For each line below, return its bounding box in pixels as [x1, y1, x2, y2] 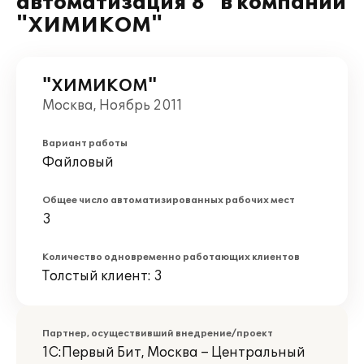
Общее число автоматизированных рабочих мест [42, 195, 295, 206]
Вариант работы [42, 138, 128, 149]
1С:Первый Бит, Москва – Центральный [42, 344, 305, 361]
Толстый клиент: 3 [42, 268, 162, 284]
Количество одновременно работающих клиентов [42, 252, 300, 262]
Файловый [42, 154, 114, 171]
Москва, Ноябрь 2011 [42, 97, 183, 114]
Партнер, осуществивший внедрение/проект [42, 328, 273, 339]
